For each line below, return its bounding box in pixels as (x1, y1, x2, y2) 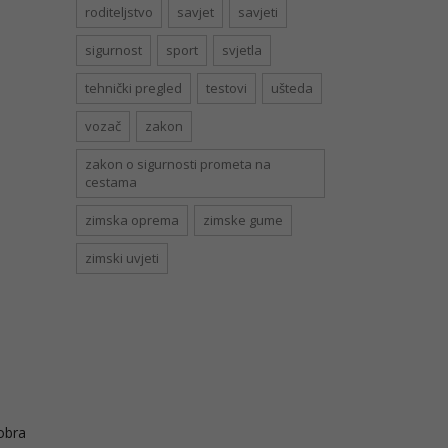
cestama (85, 173, 137, 192)
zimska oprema (85, 211, 179, 230)
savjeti (238, 3, 278, 22)
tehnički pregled (85, 79, 182, 98)
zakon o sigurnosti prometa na (85, 155, 271, 174)
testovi (206, 79, 247, 98)
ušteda (271, 79, 313, 98)
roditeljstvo (85, 3, 153, 22)
